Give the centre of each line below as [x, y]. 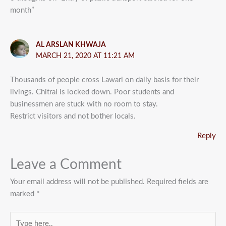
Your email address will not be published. [77, 182]
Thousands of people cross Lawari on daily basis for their [104, 80]
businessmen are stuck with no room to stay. [84, 104]
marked [23, 194]
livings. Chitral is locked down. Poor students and [92, 92]
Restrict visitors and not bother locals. [73, 116]
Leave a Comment [66, 165]
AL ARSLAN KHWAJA [71, 45]
